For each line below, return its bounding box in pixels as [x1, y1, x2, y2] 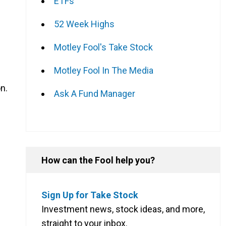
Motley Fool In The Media [54, 65, 153, 76]
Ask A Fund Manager [54, 88, 135, 99]
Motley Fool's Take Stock [54, 41, 153, 52]
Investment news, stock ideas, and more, [41, 203, 205, 214]
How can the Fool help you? [41, 154, 155, 165]
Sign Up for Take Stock [41, 189, 138, 200]
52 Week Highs [54, 18, 115, 29]
